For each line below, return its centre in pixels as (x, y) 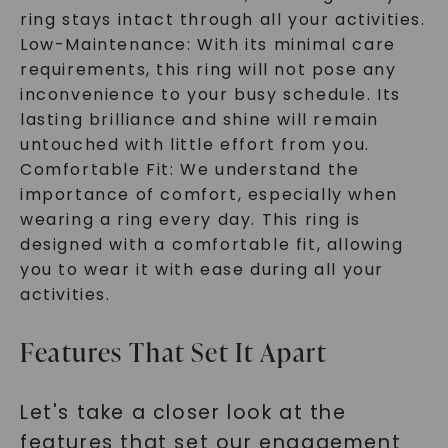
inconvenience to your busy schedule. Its (210, 94)
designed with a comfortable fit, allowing (211, 244)
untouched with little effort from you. (194, 144)
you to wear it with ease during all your (201, 269)
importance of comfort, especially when (208, 194)
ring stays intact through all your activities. (222, 19)
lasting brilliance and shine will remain (199, 119)
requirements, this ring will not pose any (208, 69)
